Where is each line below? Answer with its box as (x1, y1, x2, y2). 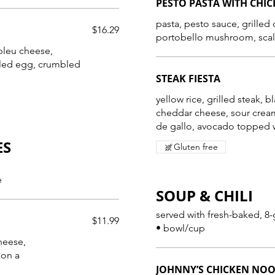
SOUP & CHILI (156, 185, 253, 206)
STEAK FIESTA (156, 72, 220, 85)
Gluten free (174, 141, 218, 152)
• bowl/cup (156, 222, 205, 234)
